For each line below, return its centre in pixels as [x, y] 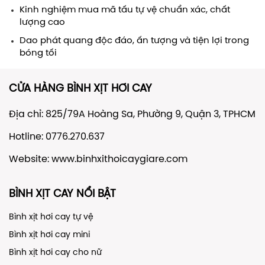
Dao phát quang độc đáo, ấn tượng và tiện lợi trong [134, 41]
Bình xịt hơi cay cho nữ [55, 253]
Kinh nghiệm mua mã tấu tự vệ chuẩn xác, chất [125, 10]
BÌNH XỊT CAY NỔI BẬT [62, 195]
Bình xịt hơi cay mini [49, 235]
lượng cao [42, 23]
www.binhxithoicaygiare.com [119, 160]
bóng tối [38, 54]
